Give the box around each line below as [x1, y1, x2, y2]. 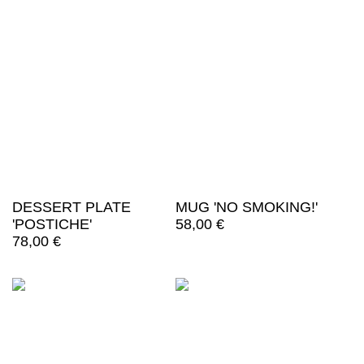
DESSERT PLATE [12, 199, 131, 216]
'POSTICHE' [12, 216, 92, 233]
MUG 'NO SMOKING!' [175, 199, 318, 216]
